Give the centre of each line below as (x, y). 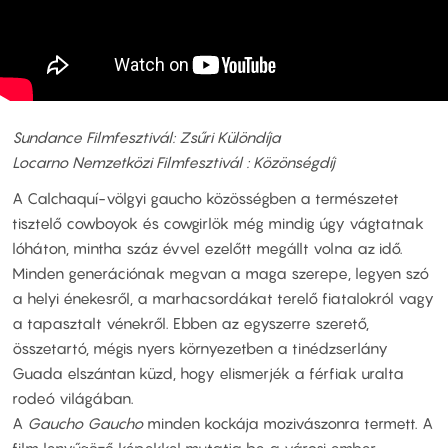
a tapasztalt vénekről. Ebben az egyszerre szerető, (190, 322)
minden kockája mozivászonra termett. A (288, 422)
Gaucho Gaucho (85, 422)
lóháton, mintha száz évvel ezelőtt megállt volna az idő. (207, 247)
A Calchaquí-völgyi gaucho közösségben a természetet (205, 197)
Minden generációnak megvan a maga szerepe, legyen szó (220, 272)
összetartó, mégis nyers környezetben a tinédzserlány (200, 347)
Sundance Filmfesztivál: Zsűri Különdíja (146, 137)
